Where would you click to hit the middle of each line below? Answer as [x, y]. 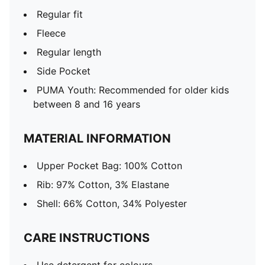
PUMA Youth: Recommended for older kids [133, 90]
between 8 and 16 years [87, 104]
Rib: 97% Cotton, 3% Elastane [103, 185]
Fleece [51, 33]
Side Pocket [64, 71]
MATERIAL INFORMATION [97, 138]
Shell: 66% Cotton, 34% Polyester [112, 203]
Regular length [69, 52]
